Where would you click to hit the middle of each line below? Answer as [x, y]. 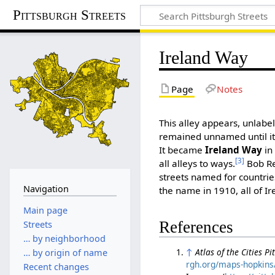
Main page [45, 210]
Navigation [46, 188]
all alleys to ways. [197, 163]
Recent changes [56, 267]
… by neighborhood [64, 238]
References [196, 227]
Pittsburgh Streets [70, 15]
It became [182, 149]
